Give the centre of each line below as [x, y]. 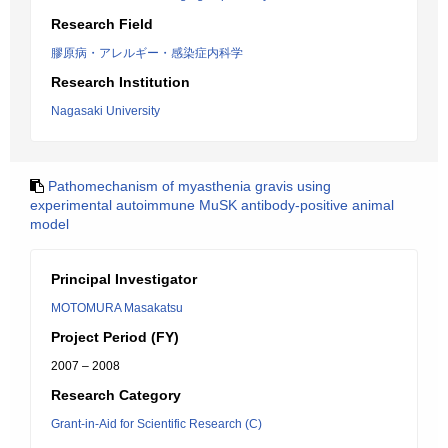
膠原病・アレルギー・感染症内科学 [147, 53]
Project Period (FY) [115, 337]
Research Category [116, 395]
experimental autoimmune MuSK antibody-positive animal [212, 205]
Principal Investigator [124, 279]
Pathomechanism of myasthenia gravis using [189, 186]
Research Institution [120, 82]
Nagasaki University [105, 111]
